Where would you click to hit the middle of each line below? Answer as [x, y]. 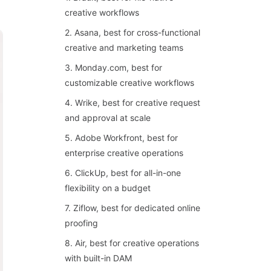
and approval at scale [108, 118]
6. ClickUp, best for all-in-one [123, 173]
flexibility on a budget [108, 188]
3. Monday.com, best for [114, 67]
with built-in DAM [99, 258]
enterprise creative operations [124, 153]
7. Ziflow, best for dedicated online [133, 208]
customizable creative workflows [130, 83]
